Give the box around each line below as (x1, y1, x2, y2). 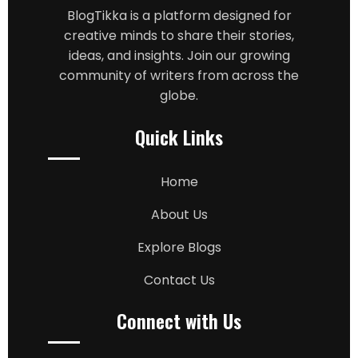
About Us (150, 205, 208, 224)
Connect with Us (117, 306, 241, 336)
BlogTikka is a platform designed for (66, 6, 292, 25)
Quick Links (135, 121, 223, 151)
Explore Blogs (137, 237, 221, 257)
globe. (160, 86, 198, 105)
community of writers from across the (59, 66, 299, 85)
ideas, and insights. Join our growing (68, 46, 290, 65)
